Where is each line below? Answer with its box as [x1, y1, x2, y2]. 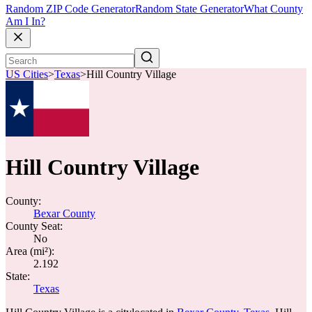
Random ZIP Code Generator [6, 3, 135, 15]
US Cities [6, 68, 48, 81]
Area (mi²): [6, 245, 54, 257]
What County [244, 3, 303, 15]
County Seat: [6, 220, 63, 232]
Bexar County [33, 208, 95, 219]
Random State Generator [135, 3, 244, 15]
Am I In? [6, 15, 45, 28]
